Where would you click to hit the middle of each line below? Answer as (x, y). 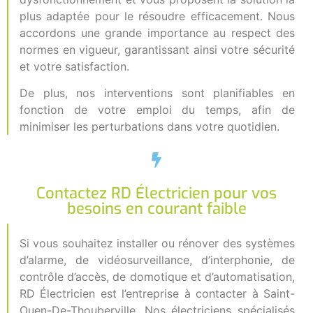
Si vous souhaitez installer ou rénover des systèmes (157, 243)
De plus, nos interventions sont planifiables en (157, 93)
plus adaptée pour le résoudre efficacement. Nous (157, 16)
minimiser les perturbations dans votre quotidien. (150, 127)
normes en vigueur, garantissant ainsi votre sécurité (157, 49)
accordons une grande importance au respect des (157, 32)
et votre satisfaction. (74, 66)
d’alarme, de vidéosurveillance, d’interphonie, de (157, 260)
